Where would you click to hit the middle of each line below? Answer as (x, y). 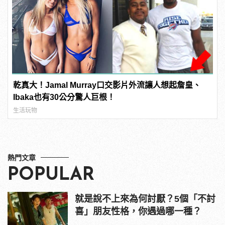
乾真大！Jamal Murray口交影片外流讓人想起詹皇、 (107, 85)
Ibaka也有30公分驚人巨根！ (64, 97)
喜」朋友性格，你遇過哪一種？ (138, 211)
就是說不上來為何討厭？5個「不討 (145, 199)
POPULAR (51, 176)
